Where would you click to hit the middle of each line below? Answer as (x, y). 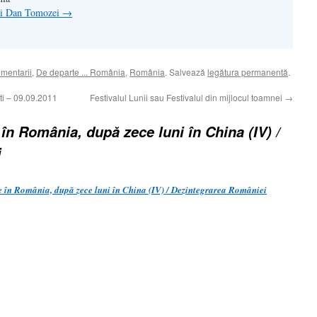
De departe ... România (81, 72)
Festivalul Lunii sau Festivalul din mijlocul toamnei (187, 97)
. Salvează (186, 72)
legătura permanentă (248, 72)
